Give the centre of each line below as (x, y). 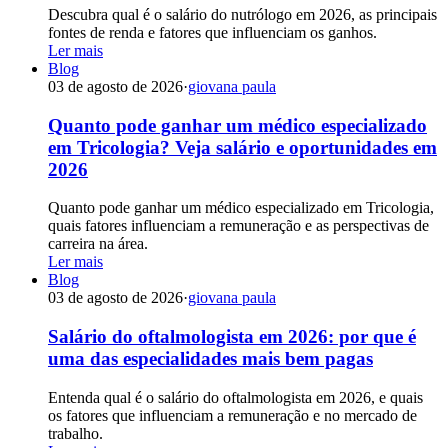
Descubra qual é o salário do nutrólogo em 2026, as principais (242, 14)
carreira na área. (98, 244)
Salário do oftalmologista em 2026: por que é (232, 337)
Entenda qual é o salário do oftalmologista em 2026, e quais (235, 397)
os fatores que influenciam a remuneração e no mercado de (232, 415)
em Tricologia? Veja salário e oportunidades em (242, 147)
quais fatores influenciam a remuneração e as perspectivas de (238, 226)
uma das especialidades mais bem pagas (210, 359)
